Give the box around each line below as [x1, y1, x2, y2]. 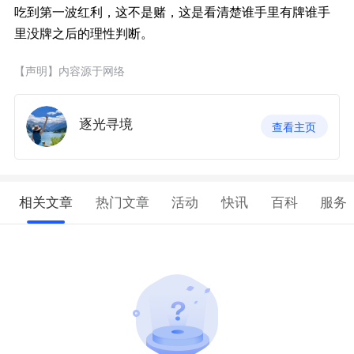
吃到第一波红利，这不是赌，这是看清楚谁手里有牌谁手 [13, 3, 330, 20]
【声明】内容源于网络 [13, 63, 125, 77]
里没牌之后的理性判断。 [13, 24, 153, 41]
